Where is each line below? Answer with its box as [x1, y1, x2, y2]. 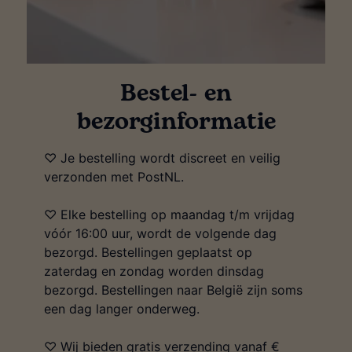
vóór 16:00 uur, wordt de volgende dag [44, 225, 277, 242]
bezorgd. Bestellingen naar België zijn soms [44, 282, 302, 299]
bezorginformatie [76, 104, 276, 141]
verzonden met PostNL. [44, 169, 184, 185]
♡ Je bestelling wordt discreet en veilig [44, 150, 280, 167]
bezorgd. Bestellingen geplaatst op [44, 244, 252, 261]
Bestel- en [120, 75, 232, 112]
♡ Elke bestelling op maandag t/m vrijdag [44, 207, 295, 223]
